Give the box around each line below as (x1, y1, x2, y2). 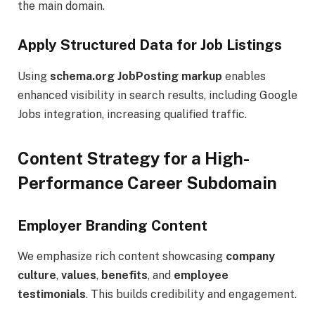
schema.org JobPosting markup (50, 69, 222, 83)
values (61, 268, 96, 282)
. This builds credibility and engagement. (86, 287, 297, 301)
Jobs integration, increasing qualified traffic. (18, 107, 247, 121)
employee (174, 268, 229, 282)
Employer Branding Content (18, 217, 207, 234)
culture (18, 268, 56, 282)
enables (222, 69, 266, 83)
